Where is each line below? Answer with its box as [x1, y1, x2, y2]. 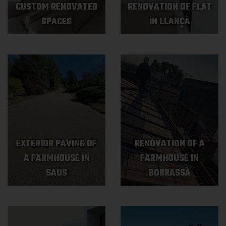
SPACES [41, 15, 72, 29]
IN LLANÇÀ [149, 15, 190, 29]
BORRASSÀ [148, 166, 191, 181]
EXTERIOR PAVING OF [16, 137, 97, 151]
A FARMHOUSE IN [23, 151, 90, 166]
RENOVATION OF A [134, 137, 205, 151]
